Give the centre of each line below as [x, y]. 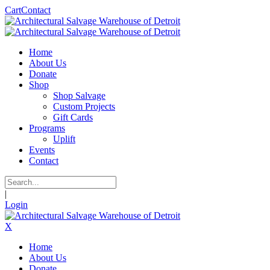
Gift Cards [73, 117]
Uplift [64, 139]
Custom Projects [84, 106]
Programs [47, 128]
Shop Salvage [79, 96]
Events [42, 150]
